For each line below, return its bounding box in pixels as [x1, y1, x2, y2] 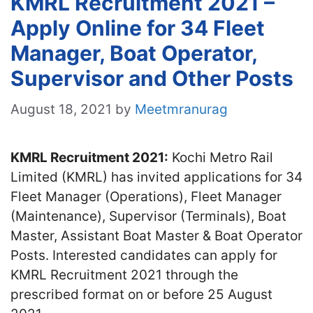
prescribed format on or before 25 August [10, 286, 272, 303]
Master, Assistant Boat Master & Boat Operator [10, 227, 303, 244]
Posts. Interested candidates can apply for [10, 247, 277, 263]
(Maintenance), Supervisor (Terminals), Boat [10, 208, 286, 224]
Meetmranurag [135, 101, 228, 117]
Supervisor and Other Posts [10, 66, 293, 91]
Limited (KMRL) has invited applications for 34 [10, 168, 303, 185]
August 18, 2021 [10, 101, 112, 117]
